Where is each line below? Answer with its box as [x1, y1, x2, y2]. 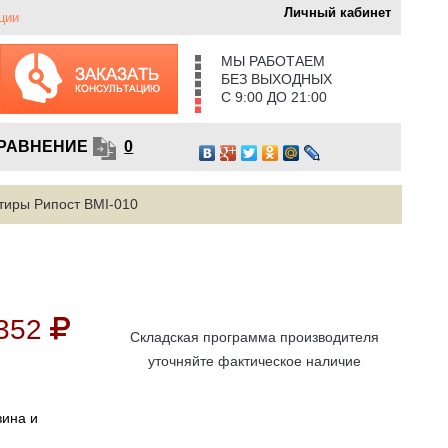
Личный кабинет [284, 5, 392, 20]
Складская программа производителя [129, 329, 379, 346]
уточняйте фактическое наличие [147, 353, 361, 370]
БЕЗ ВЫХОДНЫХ [220, 71, 332, 88]
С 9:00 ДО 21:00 [220, 89, 327, 106]
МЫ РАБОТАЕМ [220, 53, 325, 70]
